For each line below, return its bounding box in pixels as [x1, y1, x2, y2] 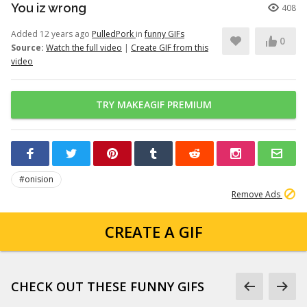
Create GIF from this [131, 42, 208, 53]
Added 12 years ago [11, 28, 92, 40]
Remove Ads [232, 188, 282, 200]
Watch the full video [46, 42, 122, 53]
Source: [11, 42, 44, 53]
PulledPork [92, 28, 136, 40]
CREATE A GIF [104, 221, 203, 242]
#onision [19, 173, 53, 185]
